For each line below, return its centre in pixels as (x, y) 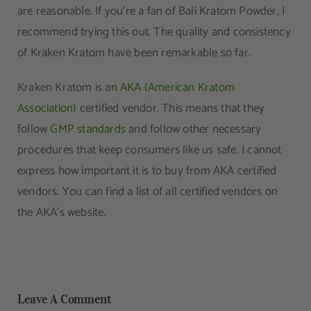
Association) (47, 108)
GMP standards (88, 129)
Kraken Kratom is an (68, 87)
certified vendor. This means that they (171, 108)
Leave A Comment (64, 299)
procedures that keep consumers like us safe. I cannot (149, 150)
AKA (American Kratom (177, 87)
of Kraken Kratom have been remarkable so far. (137, 52)
